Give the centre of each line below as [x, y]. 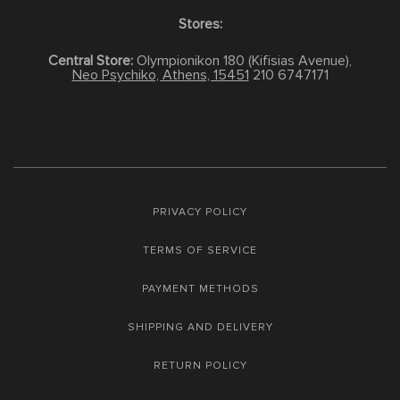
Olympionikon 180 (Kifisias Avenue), [242, 61]
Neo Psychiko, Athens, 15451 [160, 75]
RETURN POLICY [200, 366]
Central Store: [91, 61]
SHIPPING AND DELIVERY [200, 328]
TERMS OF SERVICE [200, 251]
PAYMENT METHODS [200, 289]
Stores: [200, 25]
